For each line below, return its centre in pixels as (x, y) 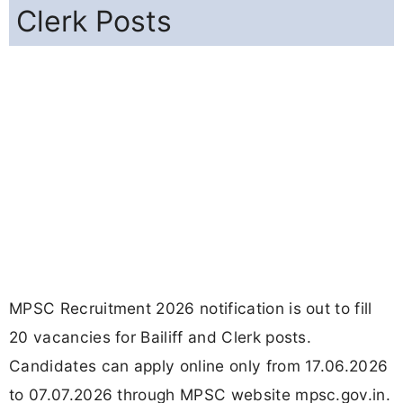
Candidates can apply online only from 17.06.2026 (199, 366)
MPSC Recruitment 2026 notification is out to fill (191, 309)
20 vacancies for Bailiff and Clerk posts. (161, 337)
